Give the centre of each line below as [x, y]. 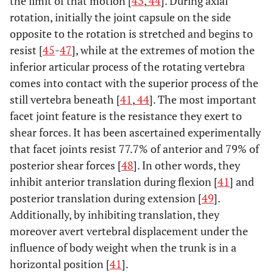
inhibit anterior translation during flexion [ [114, 181]
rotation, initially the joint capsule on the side [120, 17]
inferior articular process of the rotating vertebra [127, 66]
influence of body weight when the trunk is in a [123, 247]
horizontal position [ [60, 264]
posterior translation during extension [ [106, 198]
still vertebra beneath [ [65, 99]
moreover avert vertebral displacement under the [129, 231]
